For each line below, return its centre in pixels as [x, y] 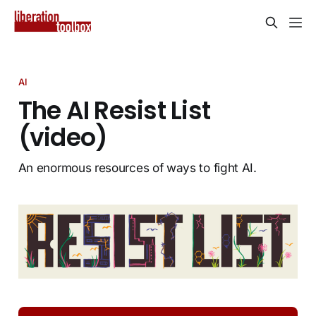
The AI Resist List [114, 110]
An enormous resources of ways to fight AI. [137, 167]
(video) [63, 137]
